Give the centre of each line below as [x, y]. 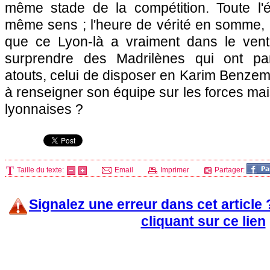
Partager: [230, 170]
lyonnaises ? [44, 109]
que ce [31, 42]
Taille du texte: [40, 170]
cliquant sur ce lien [203, 221]
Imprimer [174, 170]
